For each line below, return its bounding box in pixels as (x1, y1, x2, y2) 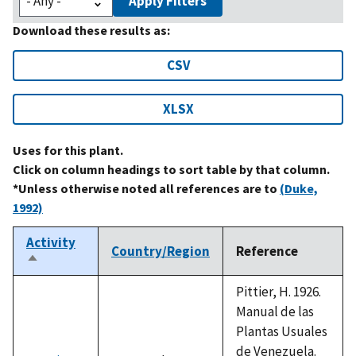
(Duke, (280, 180, 318, 196)
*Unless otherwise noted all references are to (13, 180, 280, 196)
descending (26, 269, 97, 287)
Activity (26, 233, 75, 251)
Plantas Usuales (236, 322, 327, 340)
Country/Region (111, 242, 210, 260)
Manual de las (236, 302, 314, 320)
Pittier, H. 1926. (236, 282, 321, 300)
